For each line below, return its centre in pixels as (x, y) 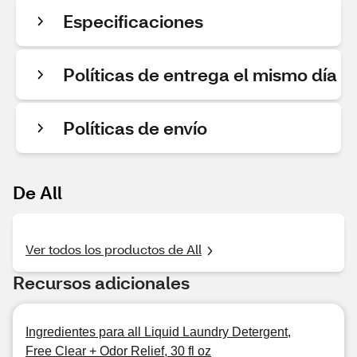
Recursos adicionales (101, 282)
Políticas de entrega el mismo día (200, 75)
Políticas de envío (135, 128)
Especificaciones (133, 21)
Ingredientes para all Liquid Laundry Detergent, (158, 332)
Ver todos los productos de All (114, 249)
